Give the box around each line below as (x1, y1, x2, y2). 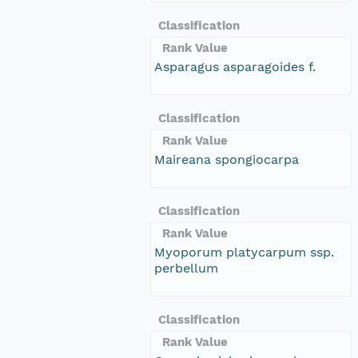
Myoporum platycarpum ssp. (154, 244, 334, 260)
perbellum (154, 260, 218, 276)
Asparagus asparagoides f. (154, 58, 316, 74)
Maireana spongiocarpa (154, 151, 299, 167)
